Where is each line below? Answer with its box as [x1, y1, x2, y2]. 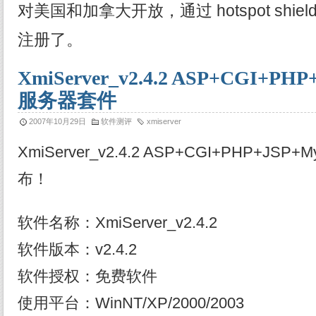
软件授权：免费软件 [18, 268, 157, 285]
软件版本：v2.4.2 [18, 241, 137, 258]
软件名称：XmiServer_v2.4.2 [18, 214, 217, 231]
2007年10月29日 [29, 117, 86, 126]
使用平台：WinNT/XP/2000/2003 [18, 295, 244, 312]
